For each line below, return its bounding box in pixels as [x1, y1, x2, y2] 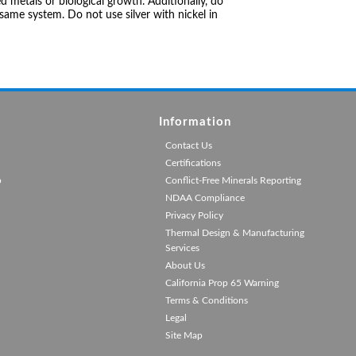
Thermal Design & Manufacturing [164, 227, 304, 238]
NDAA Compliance [164, 192, 245, 203]
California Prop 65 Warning [164, 277, 279, 288]
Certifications [164, 157, 221, 168]
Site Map [164, 330, 203, 340]
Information [158, 115, 231, 128]
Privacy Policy [164, 210, 223, 220]
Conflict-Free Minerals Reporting [164, 175, 301, 185]
